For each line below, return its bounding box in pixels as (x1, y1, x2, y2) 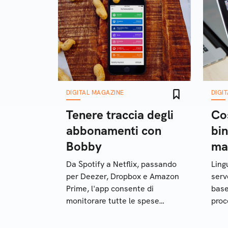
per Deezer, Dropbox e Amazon (66, 171, 179, 182)
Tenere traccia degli (66, 107, 174, 123)
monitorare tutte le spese (66, 195, 159, 206)
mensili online (66, 208, 117, 218)
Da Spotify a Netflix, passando (66, 159, 177, 169)
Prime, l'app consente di (66, 183, 154, 194)
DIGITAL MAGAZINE (66, 89, 124, 97)
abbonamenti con (66, 123, 161, 138)
